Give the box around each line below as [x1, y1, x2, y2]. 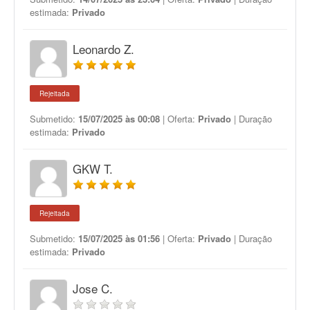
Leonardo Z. [73, 40, 134, 57]
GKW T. [73, 160, 113, 177]
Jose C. [73, 280, 113, 297]
